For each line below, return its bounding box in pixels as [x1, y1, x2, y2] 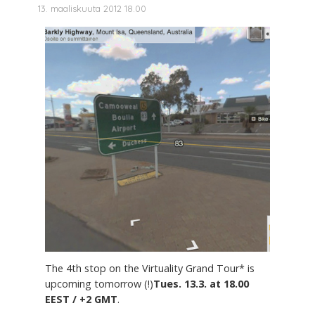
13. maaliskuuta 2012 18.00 [38, 3, 146, 15]
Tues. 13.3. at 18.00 [153, 277, 249, 291]
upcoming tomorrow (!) [45, 277, 153, 291]
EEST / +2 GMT [45, 292, 117, 307]
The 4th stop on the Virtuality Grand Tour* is [45, 262, 255, 276]
